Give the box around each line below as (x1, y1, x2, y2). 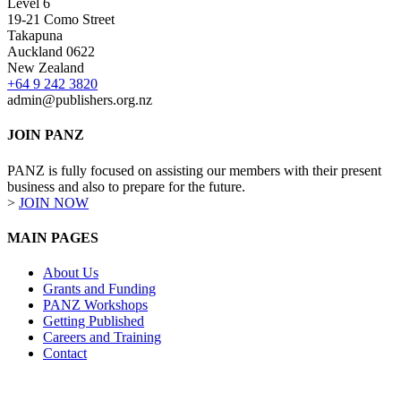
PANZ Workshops (43, 297, 148, 313)
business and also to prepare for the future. (7, 178, 245, 194)
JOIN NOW (19, 194, 89, 210)
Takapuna (7, 28, 63, 44)
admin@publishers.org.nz (7, 92, 152, 108)
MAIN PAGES (7, 229, 98, 245)
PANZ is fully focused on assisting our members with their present (7, 162, 381, 178)
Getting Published (43, 313, 144, 329)
